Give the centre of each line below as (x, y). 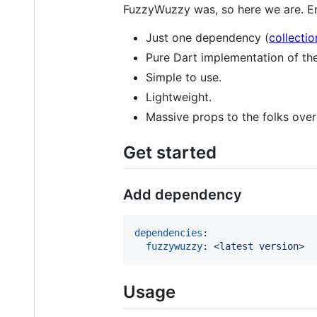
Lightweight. (179, 97)
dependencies (168, 232)
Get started (170, 152)
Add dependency (183, 194)
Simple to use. (184, 77)
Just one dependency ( (207, 37)
